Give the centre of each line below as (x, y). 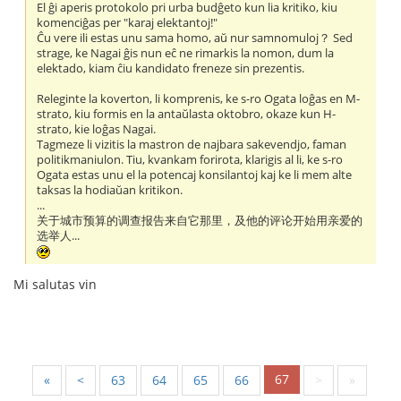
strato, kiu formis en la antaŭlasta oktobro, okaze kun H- (187, 114)
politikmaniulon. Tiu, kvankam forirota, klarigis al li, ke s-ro (190, 159)
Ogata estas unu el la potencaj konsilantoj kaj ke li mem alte (195, 175)
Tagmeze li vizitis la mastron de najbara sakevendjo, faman (192, 144)
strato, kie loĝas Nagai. (97, 129)
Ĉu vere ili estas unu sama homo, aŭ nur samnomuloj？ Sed (195, 38)
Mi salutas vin (55, 284)
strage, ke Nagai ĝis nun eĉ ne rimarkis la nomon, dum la (186, 53)
